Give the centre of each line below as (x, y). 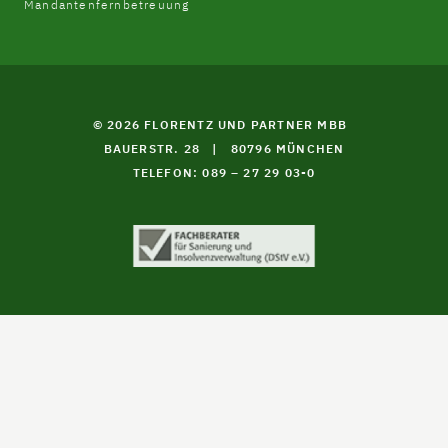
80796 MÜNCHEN (287, 148)
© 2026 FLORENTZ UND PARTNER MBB (220, 124)
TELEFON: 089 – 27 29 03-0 (224, 172)
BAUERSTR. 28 (154, 148)
